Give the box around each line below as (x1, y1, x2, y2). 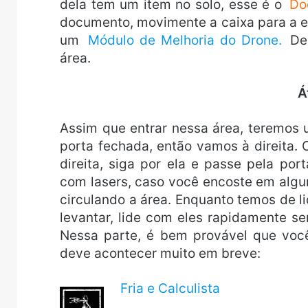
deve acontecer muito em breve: (60, 245, 261, 262)
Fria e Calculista (120, 280, 220, 297)
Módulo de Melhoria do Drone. (87, 32, 282, 49)
